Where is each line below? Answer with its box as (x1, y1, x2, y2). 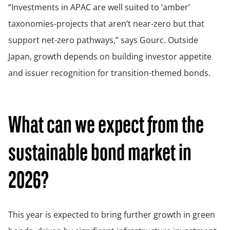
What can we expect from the (8, 114, 204, 138)
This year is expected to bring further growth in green (8, 208, 215, 220)
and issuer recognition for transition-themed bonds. (8, 67, 210, 79)
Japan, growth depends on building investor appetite (8, 50, 212, 62)
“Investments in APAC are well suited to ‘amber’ (8, 1, 190, 13)
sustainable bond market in (8, 142, 191, 166)
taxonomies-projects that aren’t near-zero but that (8, 17, 204, 29)
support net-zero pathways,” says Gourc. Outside (8, 34, 198, 46)
